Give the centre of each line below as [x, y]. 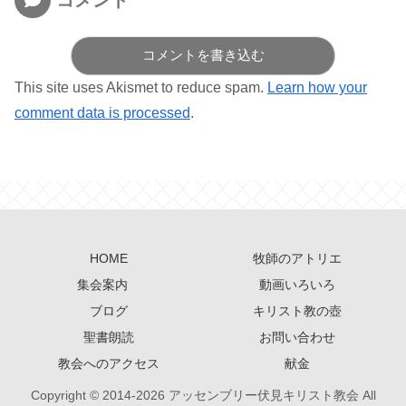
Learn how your [317, 87]
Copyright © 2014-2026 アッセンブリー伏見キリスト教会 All [203, 396]
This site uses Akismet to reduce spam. [141, 87]
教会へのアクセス [109, 364]
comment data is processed [102, 112]
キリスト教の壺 [297, 311]
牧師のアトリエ [297, 259]
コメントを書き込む [203, 54]
